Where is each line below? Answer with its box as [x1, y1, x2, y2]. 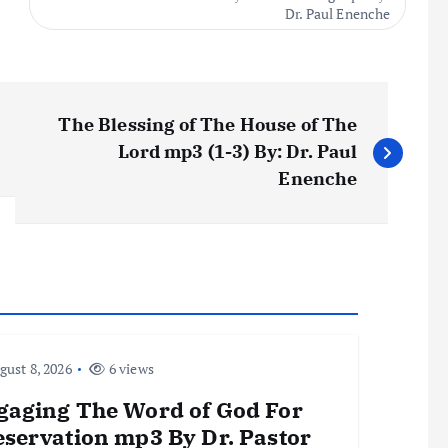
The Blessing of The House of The [58, 113, 358, 136]
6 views [105, 359, 154, 378]
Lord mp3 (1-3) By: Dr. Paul [118, 140, 358, 163]
